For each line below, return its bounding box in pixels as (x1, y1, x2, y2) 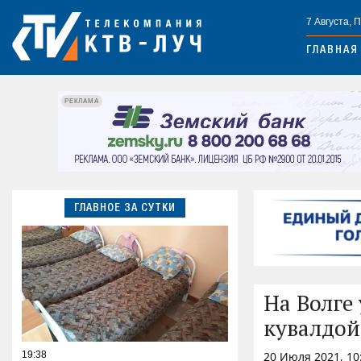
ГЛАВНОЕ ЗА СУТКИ (74, 202, 176, 214)
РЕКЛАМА (64, 97, 99, 105)
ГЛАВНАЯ (306, 45, 359, 57)
